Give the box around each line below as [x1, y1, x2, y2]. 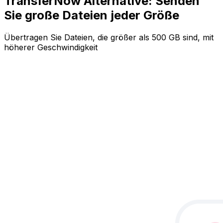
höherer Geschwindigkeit [4, 42, 98, 52]
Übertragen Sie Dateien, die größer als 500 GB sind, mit [4, 32, 214, 42]
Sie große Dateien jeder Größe [4, 7, 179, 22]
